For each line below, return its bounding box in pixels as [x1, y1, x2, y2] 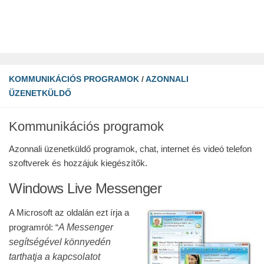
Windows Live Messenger [9, 180, 161, 196]
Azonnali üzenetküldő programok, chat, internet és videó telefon [9, 144, 252, 154]
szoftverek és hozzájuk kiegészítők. [9, 158, 147, 168]
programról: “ [9, 222, 58, 232]
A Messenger [58, 222, 113, 232]
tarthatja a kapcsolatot [9, 251, 100, 262]
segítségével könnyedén [9, 236, 111, 247]
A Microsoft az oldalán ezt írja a [9, 207, 129, 217]
